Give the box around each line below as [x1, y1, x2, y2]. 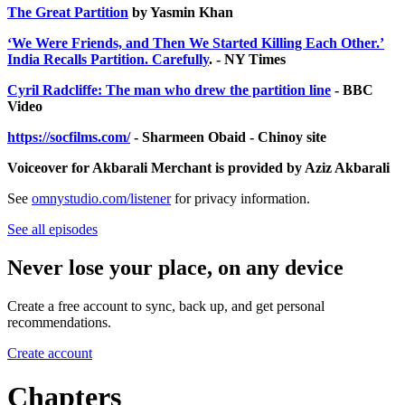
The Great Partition [7, 4, 128, 20]
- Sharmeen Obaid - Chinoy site [130, 128, 326, 145]
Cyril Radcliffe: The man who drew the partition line [7, 81, 331, 98]
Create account [7, 344, 92, 361]
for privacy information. [171, 190, 310, 206]
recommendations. [7, 314, 111, 330]
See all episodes [7, 221, 98, 237]
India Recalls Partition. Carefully [7, 51, 209, 67]
